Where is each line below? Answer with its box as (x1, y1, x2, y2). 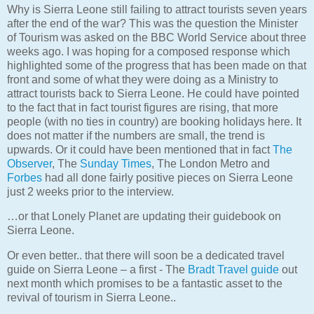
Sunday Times (80, 157, 151, 170)
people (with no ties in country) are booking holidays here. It (7, 115, 301, 128)
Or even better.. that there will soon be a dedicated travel (7, 250, 285, 262)
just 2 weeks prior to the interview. (7, 185, 174, 198)
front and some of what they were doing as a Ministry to (7, 73, 278, 86)
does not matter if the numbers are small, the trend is (7, 129, 265, 142)
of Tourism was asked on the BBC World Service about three (7, 31, 306, 43)
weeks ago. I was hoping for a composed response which (7, 45, 290, 57)
